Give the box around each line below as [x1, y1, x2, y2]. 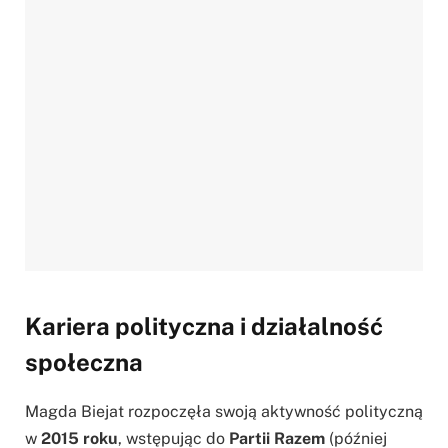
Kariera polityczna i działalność [25, 311, 383, 340]
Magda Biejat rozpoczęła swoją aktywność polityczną [25, 401, 423, 421]
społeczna [25, 347, 143, 376]
